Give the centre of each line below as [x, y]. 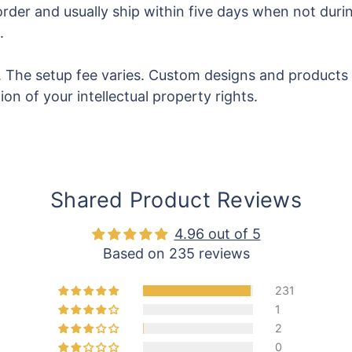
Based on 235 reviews [176, 253]
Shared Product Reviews [176, 200]
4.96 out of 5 [217, 234]
